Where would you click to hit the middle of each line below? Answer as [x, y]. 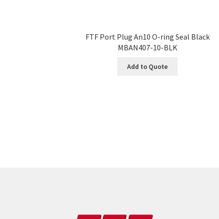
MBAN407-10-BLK [147, 48]
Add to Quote [148, 66]
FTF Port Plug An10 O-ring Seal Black [147, 37]
